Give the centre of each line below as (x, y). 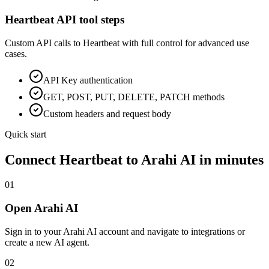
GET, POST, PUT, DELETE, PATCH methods (134, 97)
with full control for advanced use (184, 43)
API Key (60, 80)
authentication (105, 80)
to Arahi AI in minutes (193, 159)
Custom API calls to (44, 43)
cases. (16, 53)
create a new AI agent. (47, 242)
